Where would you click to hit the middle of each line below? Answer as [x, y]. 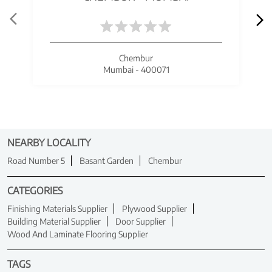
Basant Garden [107, 160]
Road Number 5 [36, 160]
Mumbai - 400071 [136, 69]
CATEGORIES [35, 190]
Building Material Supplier [54, 221]
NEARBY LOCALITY [49, 142]
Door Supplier [141, 221]
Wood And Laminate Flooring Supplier [78, 234]
